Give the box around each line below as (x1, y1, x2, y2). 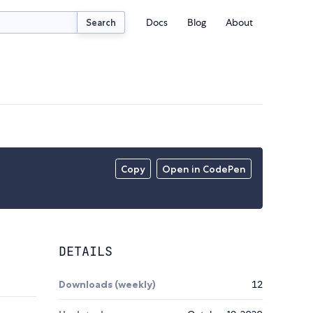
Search (86, 16, 117, 28)
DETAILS (59, 243, 112, 260)
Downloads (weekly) (59, 278, 156, 291)
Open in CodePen (162, 163, 247, 176)
